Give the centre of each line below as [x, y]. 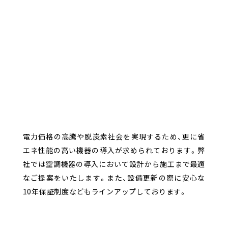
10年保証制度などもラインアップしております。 [105, 192]
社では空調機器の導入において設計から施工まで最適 [114, 164]
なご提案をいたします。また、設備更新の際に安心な [114, 178]
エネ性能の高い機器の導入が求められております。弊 [114, 150]
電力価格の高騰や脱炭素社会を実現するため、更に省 [114, 137]
